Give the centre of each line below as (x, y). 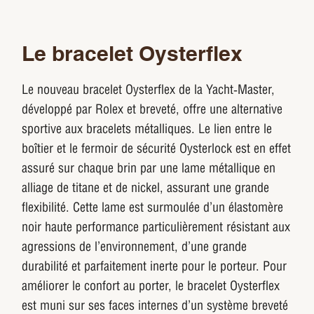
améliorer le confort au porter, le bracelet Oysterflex (151, 286)
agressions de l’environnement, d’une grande (135, 247)
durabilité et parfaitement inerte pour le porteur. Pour (155, 266)
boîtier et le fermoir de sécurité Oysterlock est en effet (157, 149)
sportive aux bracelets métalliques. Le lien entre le (147, 129)
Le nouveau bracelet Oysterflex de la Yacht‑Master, (149, 90)
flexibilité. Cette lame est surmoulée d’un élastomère (153, 207)
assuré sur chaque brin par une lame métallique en (149, 168)
